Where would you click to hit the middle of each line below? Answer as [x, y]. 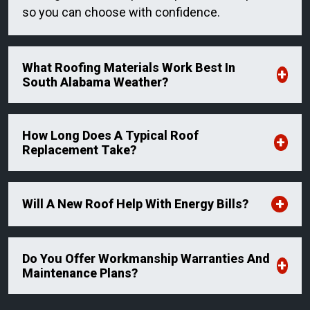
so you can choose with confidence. [121, 12]
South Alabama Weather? [95, 82]
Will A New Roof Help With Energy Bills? [135, 204]
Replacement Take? [79, 149]
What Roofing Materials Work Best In [129, 67]
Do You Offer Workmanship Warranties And [146, 258]
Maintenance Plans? [80, 273]
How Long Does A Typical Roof [110, 135]
